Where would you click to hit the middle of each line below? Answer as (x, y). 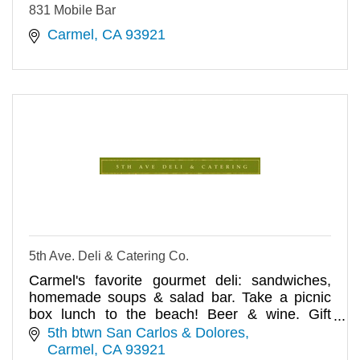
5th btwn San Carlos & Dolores (146, 332)
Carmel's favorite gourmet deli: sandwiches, (180, 281)
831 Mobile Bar (72, 10)
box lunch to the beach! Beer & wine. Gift (180, 315)
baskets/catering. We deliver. (121, 331)
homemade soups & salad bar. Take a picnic (180, 298)
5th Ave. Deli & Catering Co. (109, 256)
